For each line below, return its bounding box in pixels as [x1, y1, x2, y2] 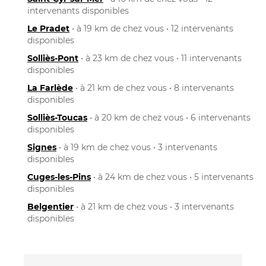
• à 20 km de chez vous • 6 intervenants [87, 112, 251, 123]
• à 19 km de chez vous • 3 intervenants [56, 141, 217, 153]
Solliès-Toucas [27, 112, 87, 123]
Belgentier [27, 201, 74, 212]
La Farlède [27, 82, 73, 93]
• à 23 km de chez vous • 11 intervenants [78, 52, 242, 64]
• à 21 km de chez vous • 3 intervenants [74, 201, 234, 212]
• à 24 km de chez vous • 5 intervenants [91, 171, 254, 182]
